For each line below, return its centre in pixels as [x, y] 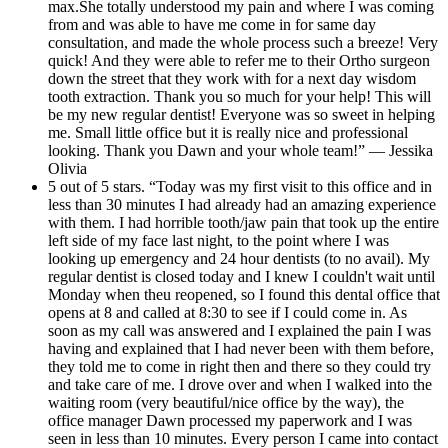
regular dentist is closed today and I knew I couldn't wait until [241, 276]
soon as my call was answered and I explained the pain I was [239, 330]
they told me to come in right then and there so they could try [239, 366]
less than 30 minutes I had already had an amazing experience [242, 204]
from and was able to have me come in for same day [212, 24]
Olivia [67, 168]
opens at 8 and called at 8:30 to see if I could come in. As [227, 312]
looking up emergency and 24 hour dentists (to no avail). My [239, 258]
